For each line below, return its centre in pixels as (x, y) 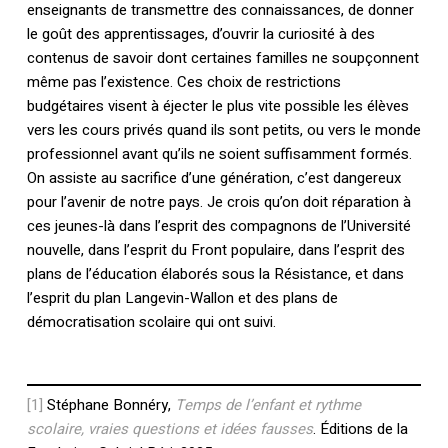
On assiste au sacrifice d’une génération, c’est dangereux (213, 178)
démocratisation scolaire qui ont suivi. (151, 322)
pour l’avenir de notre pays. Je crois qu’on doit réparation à (218, 202)
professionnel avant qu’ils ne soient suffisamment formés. (219, 154)
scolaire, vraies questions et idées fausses (169, 429)
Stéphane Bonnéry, (108, 405)
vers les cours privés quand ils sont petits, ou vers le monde (223, 130)
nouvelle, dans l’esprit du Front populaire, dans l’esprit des (215, 250)
